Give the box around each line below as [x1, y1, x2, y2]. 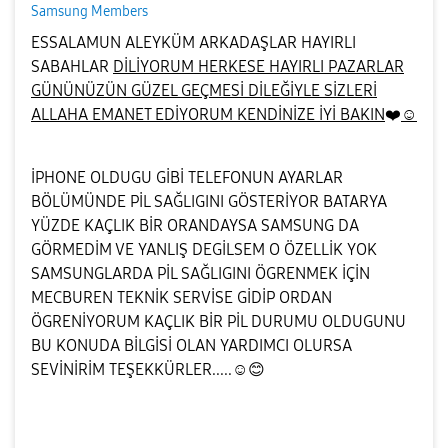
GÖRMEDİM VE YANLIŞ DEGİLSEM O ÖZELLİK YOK [31, 240, 377, 259]
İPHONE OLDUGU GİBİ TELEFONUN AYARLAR [31, 168, 343, 187]
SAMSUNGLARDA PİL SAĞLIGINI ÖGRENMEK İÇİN [31, 264, 370, 283]
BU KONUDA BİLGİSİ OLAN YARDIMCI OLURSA [31, 336, 352, 355]
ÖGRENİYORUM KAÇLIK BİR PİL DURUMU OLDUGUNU [31, 312, 406, 331]
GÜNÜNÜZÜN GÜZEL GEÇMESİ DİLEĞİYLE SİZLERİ [31, 81, 377, 100]
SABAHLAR [31, 57, 113, 76]
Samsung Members [31, 2, 148, 20]
